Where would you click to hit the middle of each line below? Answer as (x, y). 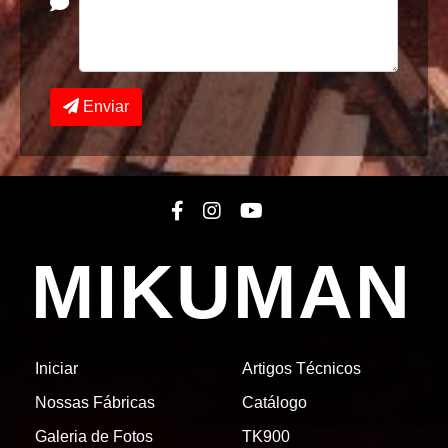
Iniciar (56, 368)
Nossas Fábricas (95, 402)
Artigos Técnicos (301, 368)
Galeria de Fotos (94, 436)
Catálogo (274, 402)
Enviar (104, 106)
